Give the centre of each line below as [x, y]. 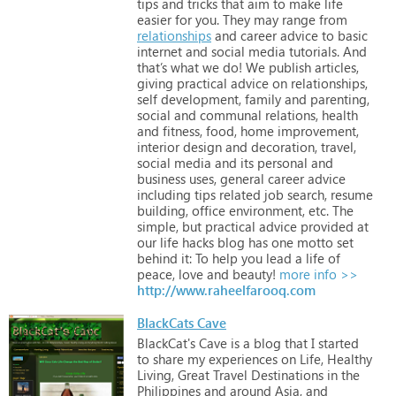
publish [288, 67]
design [201, 146]
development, [199, 99]
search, [305, 194]
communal [229, 114]
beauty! [252, 274]
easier [154, 19]
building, [163, 210]
